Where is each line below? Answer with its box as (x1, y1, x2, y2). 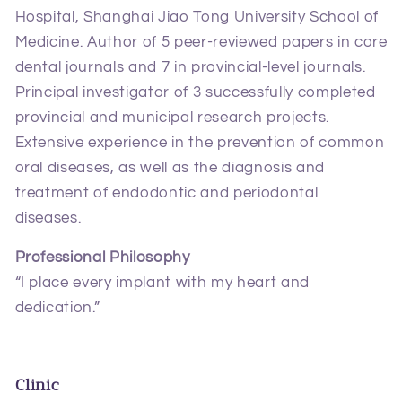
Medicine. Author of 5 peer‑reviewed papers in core (14, 33, 388, 49)
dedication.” (14, 300, 100, 316)
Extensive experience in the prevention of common (14, 134, 385, 150)
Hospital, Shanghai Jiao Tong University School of (14, 8, 379, 24)
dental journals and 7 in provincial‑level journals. (14, 58, 366, 74)
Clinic (14, 371, 59, 398)
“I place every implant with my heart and (14, 275, 310, 291)
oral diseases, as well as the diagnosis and (14, 159, 325, 175)
